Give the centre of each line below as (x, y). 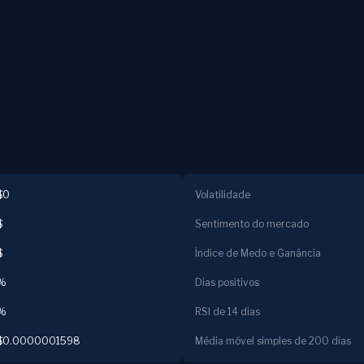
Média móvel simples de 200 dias (273, 341)
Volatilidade (223, 195)
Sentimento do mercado (252, 224)
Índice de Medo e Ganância (258, 253)
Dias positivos (227, 282)
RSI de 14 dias (227, 312)
